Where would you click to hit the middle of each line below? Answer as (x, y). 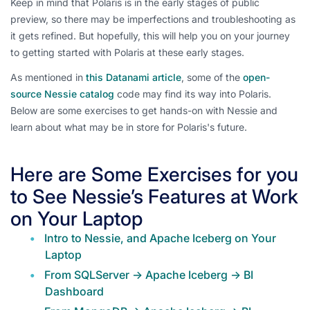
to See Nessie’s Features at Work (154, 197)
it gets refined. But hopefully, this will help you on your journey (150, 36)
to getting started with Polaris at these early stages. (127, 52)
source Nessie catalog (62, 94)
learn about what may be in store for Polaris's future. (129, 127)
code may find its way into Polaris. (193, 94)
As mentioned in (48, 77)
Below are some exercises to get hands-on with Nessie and (144, 110)
